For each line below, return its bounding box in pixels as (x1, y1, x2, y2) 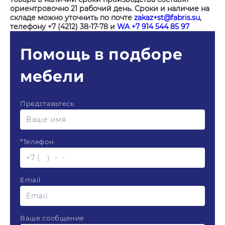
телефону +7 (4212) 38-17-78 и (10, 22, 117, 31)
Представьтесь (20, 99, 74, 107)
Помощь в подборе (20, 45, 183, 64)
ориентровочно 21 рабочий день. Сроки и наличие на (10, 4, 209, 13)
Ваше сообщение (20, 214, 85, 222)
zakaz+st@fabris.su (134, 13, 200, 22)
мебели (20, 67, 84, 86)
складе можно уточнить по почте (10, 13, 134, 22)
